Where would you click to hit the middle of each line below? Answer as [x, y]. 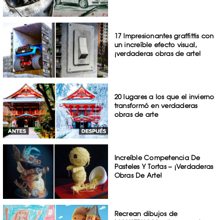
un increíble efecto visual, [156, 45]
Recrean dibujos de [146, 214]
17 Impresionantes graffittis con [164, 36]
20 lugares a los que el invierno [164, 96]
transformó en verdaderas [156, 105]
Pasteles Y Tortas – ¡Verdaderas [164, 166]
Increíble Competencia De [157, 157]
